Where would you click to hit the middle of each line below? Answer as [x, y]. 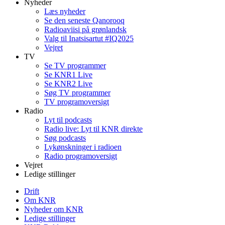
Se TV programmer [75, 66]
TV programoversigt [77, 102]
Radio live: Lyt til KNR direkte [93, 129]
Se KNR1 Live [68, 75]
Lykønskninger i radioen [83, 147]
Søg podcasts [65, 138]
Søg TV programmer [77, 93]
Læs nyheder [65, 11]
